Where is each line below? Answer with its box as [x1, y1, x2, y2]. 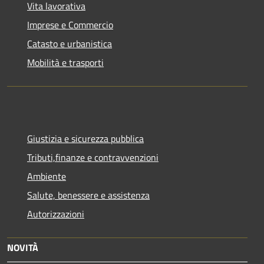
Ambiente [27, 169, 66, 184]
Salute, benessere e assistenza [27, 188, 150, 203]
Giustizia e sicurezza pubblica [27, 131, 144, 146]
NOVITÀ [7, 240, 38, 255]
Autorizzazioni [27, 207, 84, 222]
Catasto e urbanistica [27, 37, 112, 51]
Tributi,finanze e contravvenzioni [27, 150, 159, 165]
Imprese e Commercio [27, 18, 113, 32]
